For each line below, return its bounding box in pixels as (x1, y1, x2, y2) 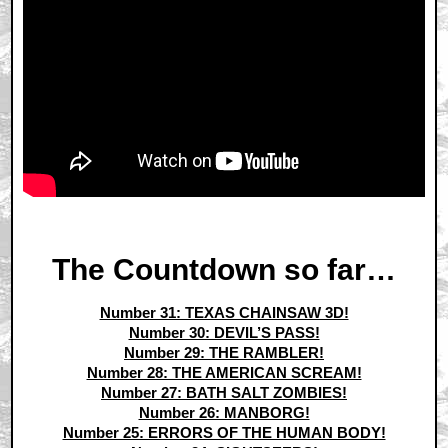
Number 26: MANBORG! (138, 404, 310, 422)
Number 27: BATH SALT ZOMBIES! (101, 384, 347, 402)
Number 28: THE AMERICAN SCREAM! (86, 364, 362, 382)
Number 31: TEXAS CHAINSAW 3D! (99, 304, 349, 322)
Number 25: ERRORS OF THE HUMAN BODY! (62, 424, 386, 442)
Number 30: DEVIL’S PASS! (128, 324, 320, 342)
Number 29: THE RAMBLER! (124, 344, 324, 362)
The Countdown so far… (52, 253, 396, 287)
